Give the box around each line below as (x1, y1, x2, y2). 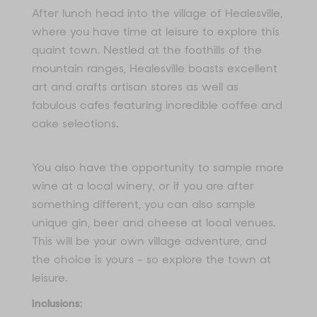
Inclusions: (32, 295, 82, 311)
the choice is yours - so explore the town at (32, 251, 271, 267)
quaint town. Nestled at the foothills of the (32, 42, 262, 57)
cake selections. (32, 115, 118, 131)
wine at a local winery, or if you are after (32, 178, 254, 193)
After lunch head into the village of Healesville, (32, 5, 282, 21)
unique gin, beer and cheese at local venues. (32, 214, 275, 230)
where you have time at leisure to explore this (32, 23, 279, 39)
